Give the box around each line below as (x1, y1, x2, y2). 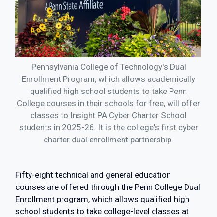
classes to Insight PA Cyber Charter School (31, 110, 186, 120)
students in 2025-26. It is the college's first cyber (19, 123, 198, 132)
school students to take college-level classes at (15, 206, 189, 216)
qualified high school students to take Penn (30, 86, 187, 96)
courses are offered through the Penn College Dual (15, 182, 200, 192)
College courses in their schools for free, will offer (17, 98, 200, 108)
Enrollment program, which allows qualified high (15, 194, 189, 204)
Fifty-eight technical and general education (15, 170, 171, 180)
